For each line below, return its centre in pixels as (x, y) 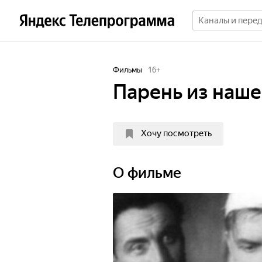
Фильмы (127, 70)
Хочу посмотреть (176, 133)
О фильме (147, 173)
